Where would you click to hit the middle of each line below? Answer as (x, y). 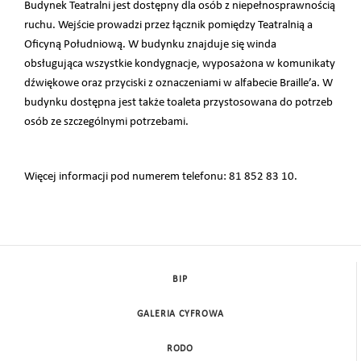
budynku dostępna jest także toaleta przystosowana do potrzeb (178, 103)
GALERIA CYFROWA (180, 315)
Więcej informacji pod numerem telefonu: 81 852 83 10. (161, 176)
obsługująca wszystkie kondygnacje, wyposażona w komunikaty (180, 64)
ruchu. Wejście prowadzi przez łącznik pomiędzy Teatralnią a (168, 26)
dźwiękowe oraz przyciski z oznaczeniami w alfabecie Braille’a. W (178, 84)
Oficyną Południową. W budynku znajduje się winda (150, 45)
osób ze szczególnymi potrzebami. (106, 122)
